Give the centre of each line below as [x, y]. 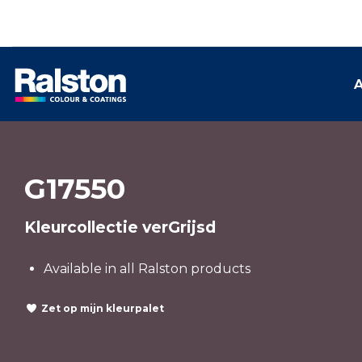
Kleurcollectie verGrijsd [120, 227]
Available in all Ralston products [147, 269]
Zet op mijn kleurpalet [103, 308]
